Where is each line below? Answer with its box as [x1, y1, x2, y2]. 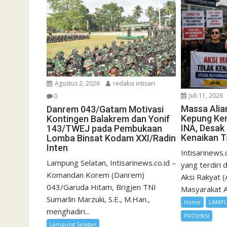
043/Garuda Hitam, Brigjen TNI [47, 182, 156, 193]
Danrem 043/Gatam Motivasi [47, 104, 164, 115]
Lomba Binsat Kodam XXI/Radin [47, 133, 176, 144]
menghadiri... [47, 206, 90, 217]
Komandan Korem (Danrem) [47, 170, 144, 180]
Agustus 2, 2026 [53, 79, 100, 88]
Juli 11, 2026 [187, 91, 223, 100]
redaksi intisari [111, 79, 155, 88]
